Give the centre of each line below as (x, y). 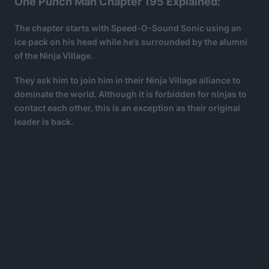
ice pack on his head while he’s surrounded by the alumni (131, 41)
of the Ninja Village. (54, 55)
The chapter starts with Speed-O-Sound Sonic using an (128, 28)
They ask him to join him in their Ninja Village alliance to (128, 80)
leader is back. (44, 121)
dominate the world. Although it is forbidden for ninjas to (131, 94)
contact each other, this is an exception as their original (127, 107)
